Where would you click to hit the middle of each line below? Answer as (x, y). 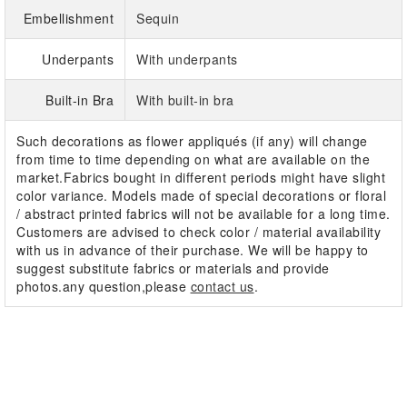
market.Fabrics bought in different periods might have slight (201, 178)
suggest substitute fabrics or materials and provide (173, 268)
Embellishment (68, 19)
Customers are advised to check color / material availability (199, 232)
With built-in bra (185, 100)
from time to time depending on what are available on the (193, 159)
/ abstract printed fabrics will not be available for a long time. (203, 214)
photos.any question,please (104, 287)
